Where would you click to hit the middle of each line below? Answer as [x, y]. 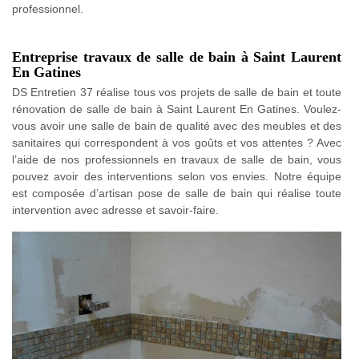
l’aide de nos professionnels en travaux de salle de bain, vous [177, 159]
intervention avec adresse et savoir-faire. [115, 210]
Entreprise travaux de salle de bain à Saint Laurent [177, 56]
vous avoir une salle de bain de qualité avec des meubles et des [177, 125]
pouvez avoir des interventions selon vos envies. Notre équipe [177, 176]
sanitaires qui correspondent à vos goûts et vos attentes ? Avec [177, 142]
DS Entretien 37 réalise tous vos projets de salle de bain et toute [177, 92]
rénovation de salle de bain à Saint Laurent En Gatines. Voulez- [177, 109]
